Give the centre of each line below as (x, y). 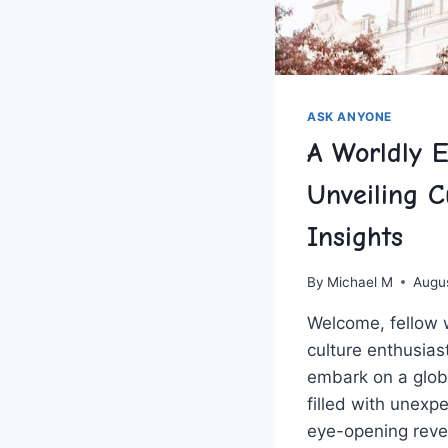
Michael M (360, 281)
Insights (355, 237)
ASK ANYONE (349, 117)
